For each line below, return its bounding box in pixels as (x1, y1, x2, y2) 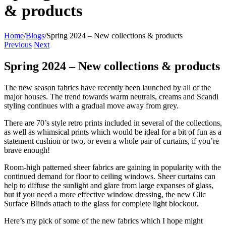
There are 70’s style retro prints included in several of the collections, (4, 118, 222, 127)
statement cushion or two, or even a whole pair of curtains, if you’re (4, 136, 219, 145)
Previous (4, 40, 32, 49)
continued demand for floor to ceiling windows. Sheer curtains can (4, 172, 215, 181)
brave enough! (4, 145, 54, 154)
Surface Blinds (4, 199, 51, 208)
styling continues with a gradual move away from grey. (4, 101, 183, 110)
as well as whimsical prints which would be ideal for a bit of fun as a (4, 127, 221, 136)
